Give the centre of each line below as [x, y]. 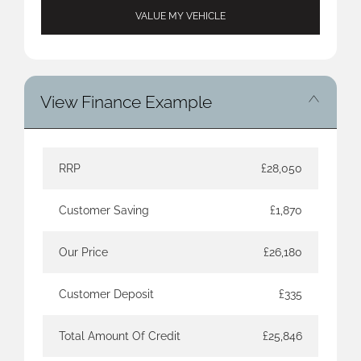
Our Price [83, 252]
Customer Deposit [106, 294]
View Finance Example [126, 102]
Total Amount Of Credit [120, 336]
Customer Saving [104, 210]
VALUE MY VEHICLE [180, 16]
